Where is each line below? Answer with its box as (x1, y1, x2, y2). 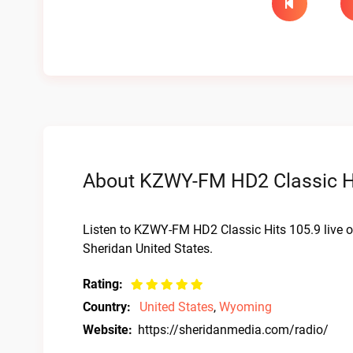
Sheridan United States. (83, 241, 213, 256)
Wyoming (219, 299, 272, 314)
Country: (83, 299, 131, 314)
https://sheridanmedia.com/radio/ (138, 322, 329, 337)
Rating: (83, 277, 123, 292)
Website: (83, 322, 132, 337)
